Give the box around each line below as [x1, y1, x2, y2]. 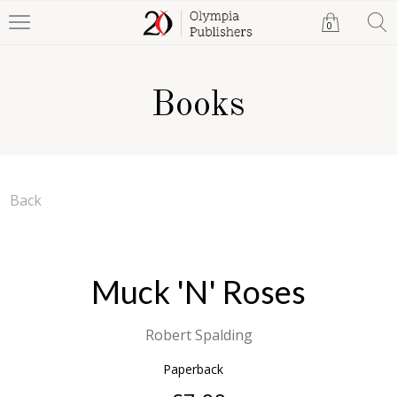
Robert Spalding [144, 325, 253, 345]
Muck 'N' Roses [91, 272, 306, 311]
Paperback [163, 361, 223, 378]
